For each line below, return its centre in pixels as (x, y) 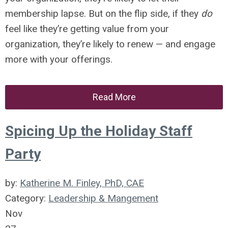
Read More (114, 97)
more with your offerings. (59, 59)
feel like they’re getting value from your (87, 29)
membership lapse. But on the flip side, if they (103, 13)
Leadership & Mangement (103, 198)
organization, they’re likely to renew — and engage (110, 44)
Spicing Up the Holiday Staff (99, 131)
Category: (27, 198)
